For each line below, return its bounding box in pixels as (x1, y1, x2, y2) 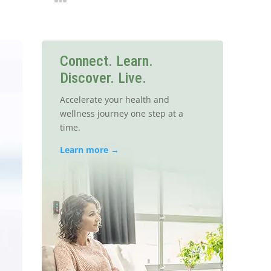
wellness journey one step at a (59, 108, 183, 120)
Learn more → (59, 144, 119, 156)
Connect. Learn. (59, 53, 153, 70)
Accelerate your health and (59, 94, 169, 106)
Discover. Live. (59, 70, 146, 87)
